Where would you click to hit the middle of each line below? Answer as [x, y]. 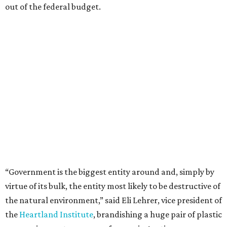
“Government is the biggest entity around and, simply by [110, 172]
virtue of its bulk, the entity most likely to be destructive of [113, 186]
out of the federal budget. [53, 7]
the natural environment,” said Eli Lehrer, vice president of [113, 200]
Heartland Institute [56, 214]
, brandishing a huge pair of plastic [158, 214]
